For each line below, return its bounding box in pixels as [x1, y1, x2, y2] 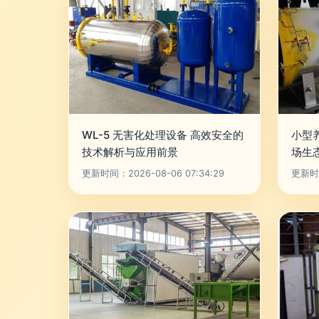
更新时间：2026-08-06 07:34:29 [82, 168, 224, 179]
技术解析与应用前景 [82, 145, 178, 159]
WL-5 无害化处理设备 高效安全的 [82, 128, 244, 142]
